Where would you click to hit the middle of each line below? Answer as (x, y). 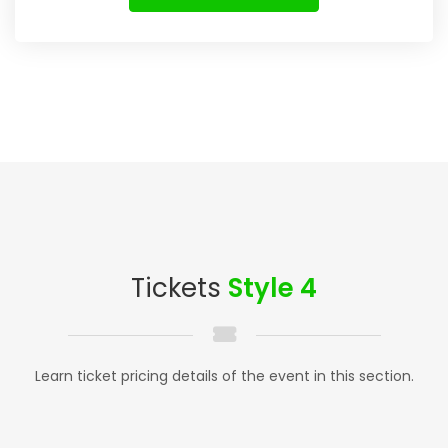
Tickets (179, 288)
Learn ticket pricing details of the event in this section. (224, 376)
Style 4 (272, 288)
